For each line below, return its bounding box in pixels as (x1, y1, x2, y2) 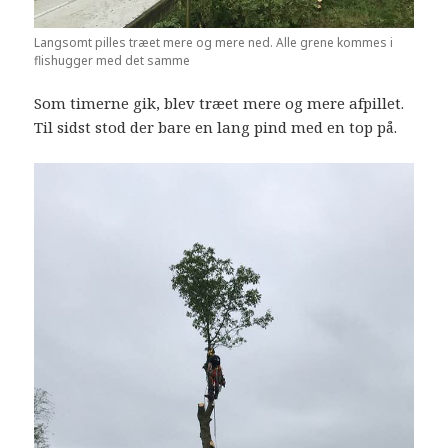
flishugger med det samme (34, 52, 191, 70)
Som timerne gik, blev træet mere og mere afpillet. (34, 93, 405, 114)
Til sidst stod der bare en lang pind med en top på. (34, 117, 398, 138)
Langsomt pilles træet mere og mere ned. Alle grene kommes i (34, 34, 394, 52)
